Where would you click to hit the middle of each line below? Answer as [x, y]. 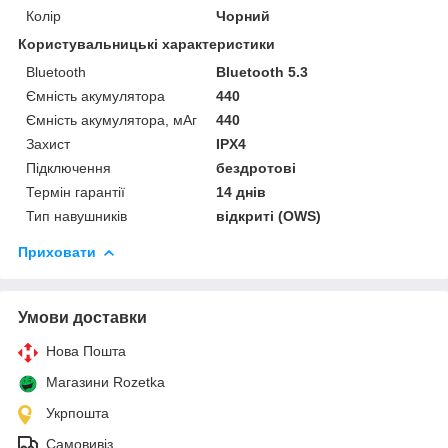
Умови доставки [82, 317]
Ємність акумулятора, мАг [111, 119]
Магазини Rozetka [105, 381]
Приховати [57, 251]
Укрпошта [77, 412]
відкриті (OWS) [269, 215]
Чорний [243, 15]
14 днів [241, 191]
